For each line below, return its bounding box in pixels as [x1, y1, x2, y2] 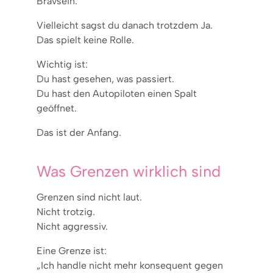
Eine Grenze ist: [37, 244, 107, 257]
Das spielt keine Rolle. [37, 34, 134, 46]
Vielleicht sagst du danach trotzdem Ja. [37, 19, 213, 31]
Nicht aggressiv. [37, 220, 108, 232]
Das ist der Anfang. [37, 126, 121, 138]
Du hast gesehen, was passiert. [37, 73, 174, 85]
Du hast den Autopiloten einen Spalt [37, 87, 197, 99]
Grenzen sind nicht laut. [37, 191, 142, 203]
